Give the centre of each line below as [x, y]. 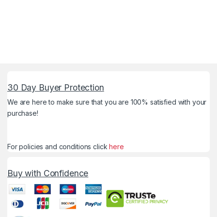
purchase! [23, 113]
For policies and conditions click [58, 146]
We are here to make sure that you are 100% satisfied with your [107, 102]
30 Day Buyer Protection [56, 87]
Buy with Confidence [48, 173]
